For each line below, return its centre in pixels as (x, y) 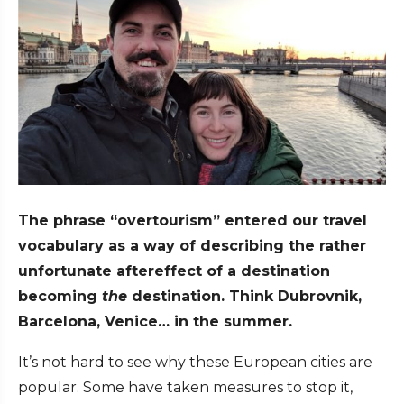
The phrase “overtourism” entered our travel (193, 221)
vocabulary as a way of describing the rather (192, 246)
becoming (60, 297)
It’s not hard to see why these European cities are (195, 363)
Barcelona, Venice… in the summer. (155, 322)
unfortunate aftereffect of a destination (174, 271)
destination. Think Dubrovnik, (244, 297)
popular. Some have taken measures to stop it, (185, 388)
